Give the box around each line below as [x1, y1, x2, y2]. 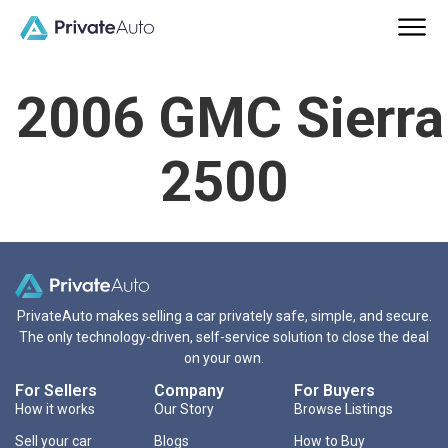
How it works [15, 401, 95, 418]
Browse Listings [293, 401, 393, 418]
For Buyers [293, 381, 375, 401]
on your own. [184, 350, 264, 367]
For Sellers [15, 381, 97, 401]
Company [154, 381, 225, 401]
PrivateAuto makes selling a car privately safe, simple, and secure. [16, 308, 432, 325]
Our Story [154, 401, 215, 418]
